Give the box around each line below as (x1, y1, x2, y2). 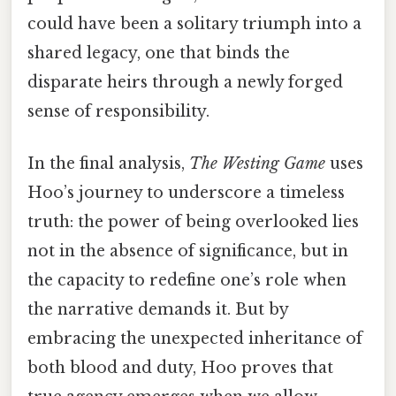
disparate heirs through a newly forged (27, 72, 343, 92)
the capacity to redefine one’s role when (27, 270, 346, 290)
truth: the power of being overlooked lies (27, 211, 359, 232)
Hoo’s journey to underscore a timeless (27, 182, 345, 202)
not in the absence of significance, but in (27, 240, 348, 261)
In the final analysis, (27, 153, 189, 173)
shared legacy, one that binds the (27, 42, 290, 63)
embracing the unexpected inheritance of (27, 328, 362, 348)
